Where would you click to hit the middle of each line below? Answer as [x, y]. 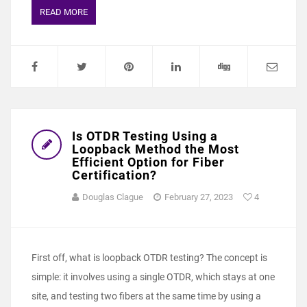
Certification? [114, 175]
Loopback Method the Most [156, 149]
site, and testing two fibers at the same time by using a [146, 296]
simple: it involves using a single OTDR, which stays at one [153, 277]
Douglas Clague [113, 197]
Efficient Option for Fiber [148, 162]
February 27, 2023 [199, 197]
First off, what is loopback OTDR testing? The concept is [149, 258]
